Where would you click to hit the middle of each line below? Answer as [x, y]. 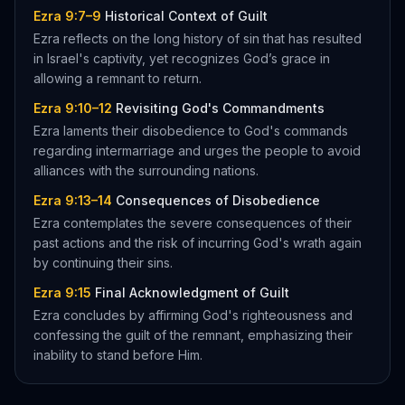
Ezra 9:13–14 [73, 200]
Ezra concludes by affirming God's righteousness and [193, 315]
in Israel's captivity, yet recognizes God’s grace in [182, 58]
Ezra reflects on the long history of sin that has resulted [198, 38]
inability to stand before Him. [118, 355]
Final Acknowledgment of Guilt [192, 292]
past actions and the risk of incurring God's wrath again [198, 243]
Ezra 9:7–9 [67, 16]
